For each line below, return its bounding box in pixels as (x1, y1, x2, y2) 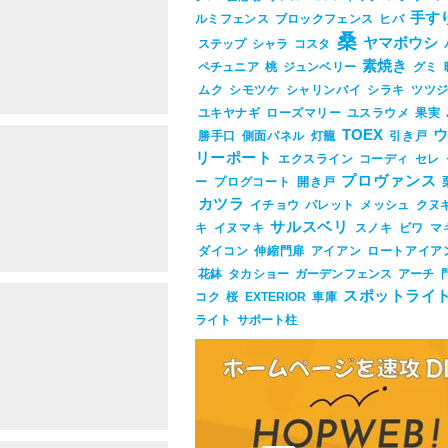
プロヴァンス (341, 173, 437, 189)
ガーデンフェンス (295, 267, 393, 281)
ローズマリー (266, 106, 341, 120)
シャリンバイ (285, 83, 362, 97)
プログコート (213, 175, 291, 189)
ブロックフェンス (274, 12, 374, 26)
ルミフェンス (195, 12, 269, 26)
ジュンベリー (282, 60, 356, 74)
